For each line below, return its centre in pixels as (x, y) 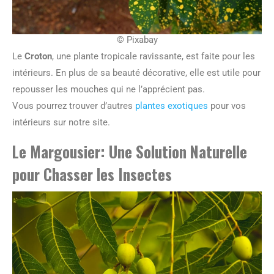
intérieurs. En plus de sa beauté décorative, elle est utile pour (136, 73)
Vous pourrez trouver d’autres (74, 106)
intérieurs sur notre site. (61, 123)
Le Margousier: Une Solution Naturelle (130, 152)
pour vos (227, 106)
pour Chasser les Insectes (92, 174)
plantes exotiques (172, 106)
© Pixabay (137, 40)
